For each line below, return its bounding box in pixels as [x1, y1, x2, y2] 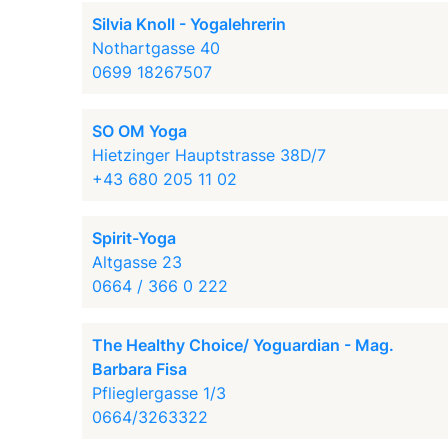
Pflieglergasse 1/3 [92, 383, 227, 403]
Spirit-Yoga [92, 228, 177, 248]
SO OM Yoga [92, 121, 188, 141]
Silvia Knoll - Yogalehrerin [92, 14, 287, 34]
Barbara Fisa [92, 359, 188, 379]
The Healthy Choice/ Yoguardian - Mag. [92, 335, 395, 355]
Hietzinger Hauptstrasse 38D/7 [92, 145, 327, 165]
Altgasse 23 [92, 252, 183, 272]
